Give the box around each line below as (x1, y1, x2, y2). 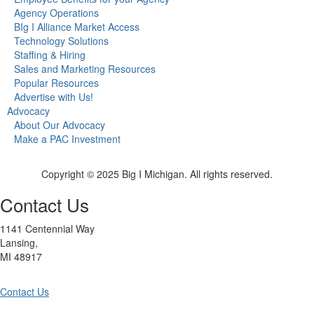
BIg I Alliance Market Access (14, 20, 139, 34)
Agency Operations (14, 6, 99, 20)
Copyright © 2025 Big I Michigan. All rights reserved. (41, 167, 273, 182)
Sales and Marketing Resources (14, 62, 156, 76)
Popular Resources (14, 76, 99, 90)
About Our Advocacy (14, 118, 105, 132)
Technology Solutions (14, 34, 109, 48)
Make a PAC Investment (14, 132, 121, 146)
